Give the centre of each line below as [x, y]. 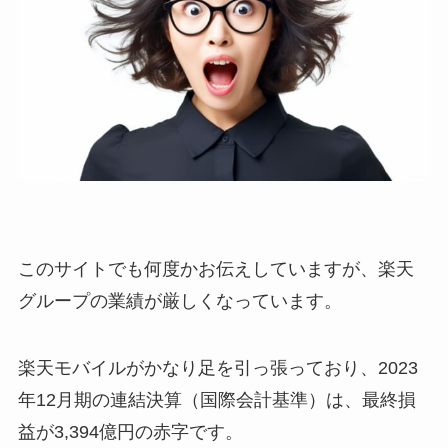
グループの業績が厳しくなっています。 [179, 300]
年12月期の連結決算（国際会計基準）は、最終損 [216, 400]
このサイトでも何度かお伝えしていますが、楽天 [215, 268]
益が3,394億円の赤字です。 [130, 432]
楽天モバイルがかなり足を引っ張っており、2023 [217, 368]
